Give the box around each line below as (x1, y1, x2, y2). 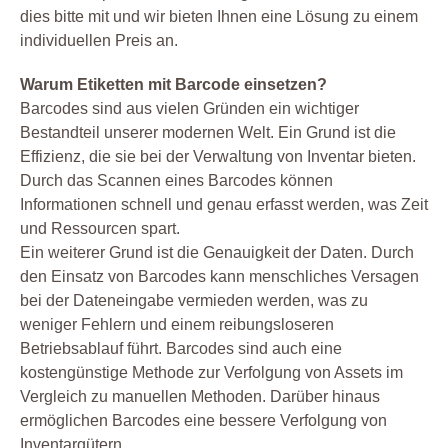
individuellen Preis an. (20, 32, 178, 50)
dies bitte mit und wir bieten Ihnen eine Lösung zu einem (20, 8, 418, 26)
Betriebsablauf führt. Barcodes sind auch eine (20, 340, 342, 358)
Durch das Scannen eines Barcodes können (20, 172, 333, 190)
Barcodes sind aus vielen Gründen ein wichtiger (20, 100, 359, 118)
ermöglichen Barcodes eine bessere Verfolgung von (20, 412, 387, 430)
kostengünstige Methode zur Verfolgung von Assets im (20, 364, 403, 382)
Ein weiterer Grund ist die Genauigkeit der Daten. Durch (20, 244, 414, 262)
